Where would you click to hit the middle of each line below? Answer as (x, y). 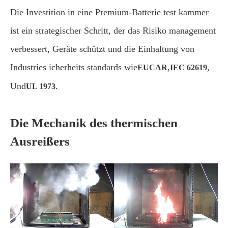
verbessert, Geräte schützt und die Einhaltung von (102, 49)
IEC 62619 (189, 67)
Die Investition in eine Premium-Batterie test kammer (109, 12)
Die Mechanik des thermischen (94, 123)
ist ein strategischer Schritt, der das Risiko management (113, 31)
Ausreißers (40, 141)
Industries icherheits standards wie (74, 67)
